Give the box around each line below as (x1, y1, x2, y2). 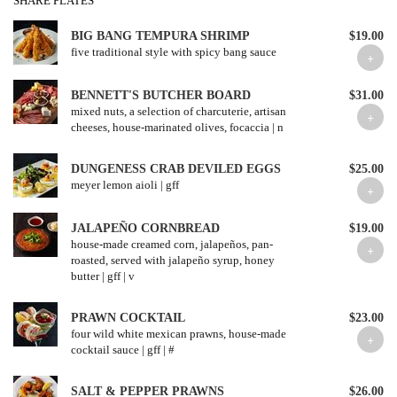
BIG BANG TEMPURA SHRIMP (71, 29, 250, 43)
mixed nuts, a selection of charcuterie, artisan (71, 105, 286, 118)
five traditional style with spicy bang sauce (71, 45, 276, 58)
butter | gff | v (71, 269, 135, 283)
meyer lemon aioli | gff (71, 178, 179, 191)
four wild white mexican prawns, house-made (71, 327, 286, 340)
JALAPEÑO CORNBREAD (71, 222, 220, 235)
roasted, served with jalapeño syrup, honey (71, 253, 275, 267)
